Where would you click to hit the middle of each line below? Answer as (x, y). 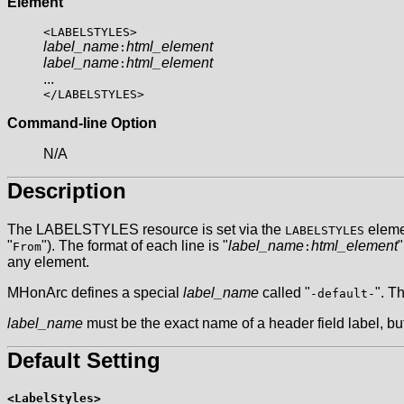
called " (285, 293)
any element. (48, 262)
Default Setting (84, 361)
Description (67, 191)
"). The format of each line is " (135, 246)
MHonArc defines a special (95, 293)
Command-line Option (82, 124)
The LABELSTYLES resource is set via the (146, 230)
